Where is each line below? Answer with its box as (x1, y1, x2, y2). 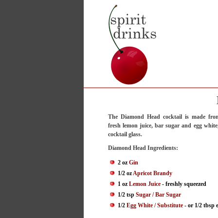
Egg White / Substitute (127, 202, 183, 209)
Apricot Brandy (133, 170, 172, 177)
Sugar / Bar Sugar (136, 191, 181, 199)
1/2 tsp (118, 191, 136, 199)
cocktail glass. (108, 131, 142, 138)
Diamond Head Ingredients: (108, 145, 178, 152)
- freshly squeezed (161, 181, 206, 188)
